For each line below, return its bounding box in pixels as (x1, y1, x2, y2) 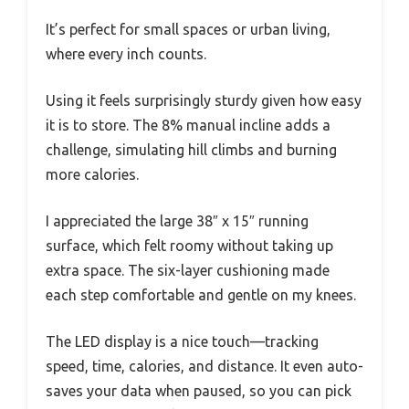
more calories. (46, 165, 139, 183)
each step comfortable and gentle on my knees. (46, 286, 356, 303)
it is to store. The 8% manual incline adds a (46, 116, 330, 133)
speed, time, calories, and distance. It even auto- (46, 357, 363, 374)
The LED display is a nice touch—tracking (46, 332, 319, 350)
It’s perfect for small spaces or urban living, (46, 20, 330, 37)
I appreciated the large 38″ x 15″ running (46, 212, 309, 229)
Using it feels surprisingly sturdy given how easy (46, 91, 362, 109)
